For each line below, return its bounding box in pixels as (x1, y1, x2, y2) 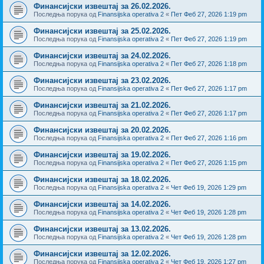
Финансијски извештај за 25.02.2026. (34, 26, 171, 35)
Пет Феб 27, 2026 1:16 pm (171, 134, 247, 141)
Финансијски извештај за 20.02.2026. (34, 125, 171, 134)
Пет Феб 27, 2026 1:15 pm (171, 159, 247, 166)
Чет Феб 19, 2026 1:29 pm (171, 183, 246, 191)
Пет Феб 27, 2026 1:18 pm (171, 60, 247, 67)
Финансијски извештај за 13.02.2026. (34, 224, 171, 233)
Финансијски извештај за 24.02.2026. (34, 51, 171, 60)
